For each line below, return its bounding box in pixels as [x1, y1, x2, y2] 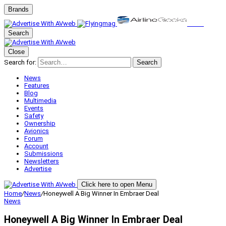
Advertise [24, 165, 51, 173]
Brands [8, 6, 29, 13]
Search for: [4, 59, 36, 66]
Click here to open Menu [81, 181, 152, 188]
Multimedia [24, 97, 56, 104]
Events [24, 104, 43, 112]
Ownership [24, 120, 55, 127]
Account [24, 142, 48, 150]
